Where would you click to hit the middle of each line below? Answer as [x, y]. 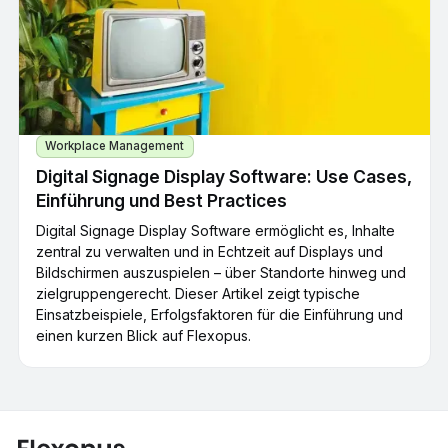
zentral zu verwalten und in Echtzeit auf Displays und [209, 252]
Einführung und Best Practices [161, 201]
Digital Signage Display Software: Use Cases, [224, 177]
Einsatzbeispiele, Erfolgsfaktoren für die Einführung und [219, 315]
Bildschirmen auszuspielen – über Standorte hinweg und [221, 273]
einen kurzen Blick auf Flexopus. [143, 336]
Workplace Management [115, 146]
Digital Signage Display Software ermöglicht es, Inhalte [215, 231]
